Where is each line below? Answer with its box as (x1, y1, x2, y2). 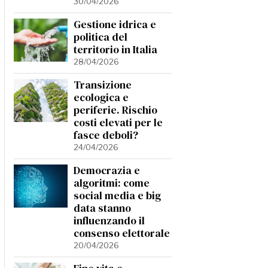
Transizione (74, 78, 132, 92)
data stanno (74, 201, 131, 215)
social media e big (74, 188, 161, 203)
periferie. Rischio (74, 103, 157, 117)
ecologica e (74, 90, 129, 105)
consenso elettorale (74, 226, 170, 240)
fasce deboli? (74, 128, 138, 142)
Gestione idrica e (74, 17, 156, 32)
